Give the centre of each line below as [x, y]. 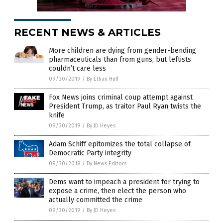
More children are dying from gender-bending [122, 50]
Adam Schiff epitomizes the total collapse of [120, 144]
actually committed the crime [96, 200]
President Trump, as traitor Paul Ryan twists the [125, 106]
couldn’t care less [77, 68]
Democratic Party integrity [90, 153]
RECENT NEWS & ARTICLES [87, 32]
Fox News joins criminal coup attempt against [121, 97]
